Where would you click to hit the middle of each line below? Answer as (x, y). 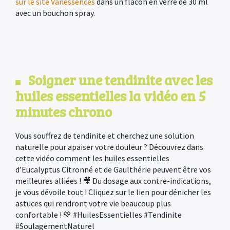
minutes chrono (64, 112)
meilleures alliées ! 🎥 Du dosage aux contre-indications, (113, 181)
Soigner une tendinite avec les (120, 80)
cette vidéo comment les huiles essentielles (92, 158)
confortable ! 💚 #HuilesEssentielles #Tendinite (99, 215)
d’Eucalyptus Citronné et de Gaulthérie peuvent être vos (113, 169)
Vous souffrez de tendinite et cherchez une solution (105, 136)
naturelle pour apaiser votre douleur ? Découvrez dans (109, 147)
